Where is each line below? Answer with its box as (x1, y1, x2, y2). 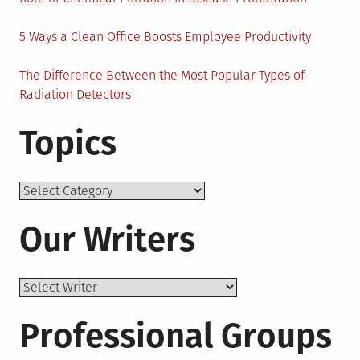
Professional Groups (19, 315, 332, 356)
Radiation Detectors (19, 86, 131, 102)
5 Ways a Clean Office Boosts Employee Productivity (19, 28, 311, 44)
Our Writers (19, 219, 195, 260)
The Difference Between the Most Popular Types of (19, 67, 305, 83)
